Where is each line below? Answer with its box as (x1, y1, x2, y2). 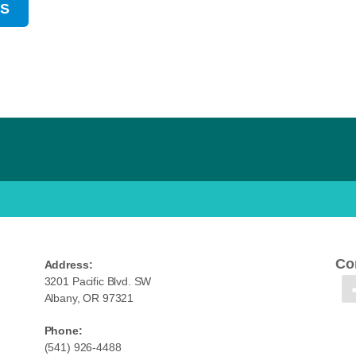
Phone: (44, 324, 83, 338)
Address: (44, 258, 93, 272)
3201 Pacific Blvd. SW (44, 275, 152, 288)
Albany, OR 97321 (44, 292, 134, 305)
